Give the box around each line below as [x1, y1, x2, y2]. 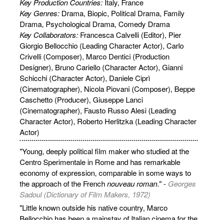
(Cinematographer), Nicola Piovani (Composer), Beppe [20, 83, 195, 94]
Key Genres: [20, 7, 61, 18]
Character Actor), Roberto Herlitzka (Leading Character [20, 115, 196, 126]
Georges [168, 178, 196, 189]
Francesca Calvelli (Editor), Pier [80, 29, 181, 40]
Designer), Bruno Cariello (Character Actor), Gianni [20, 61, 183, 72]
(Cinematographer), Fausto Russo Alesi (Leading [20, 105, 176, 115]
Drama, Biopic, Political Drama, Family [61, 7, 185, 18]
